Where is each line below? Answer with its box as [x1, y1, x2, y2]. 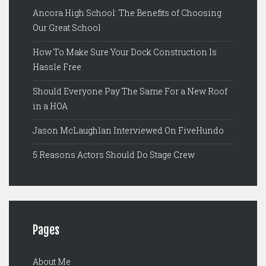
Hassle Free [33, 61, 81, 72]
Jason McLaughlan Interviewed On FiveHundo [33, 125, 224, 136]
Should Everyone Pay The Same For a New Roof [33, 85, 227, 97]
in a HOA [33, 100, 68, 112]
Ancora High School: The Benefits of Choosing [33, 7, 221, 18]
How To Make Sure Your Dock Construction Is [33, 46, 217, 58]
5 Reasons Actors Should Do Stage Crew [33, 149, 195, 160]
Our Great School [33, 22, 101, 33]
